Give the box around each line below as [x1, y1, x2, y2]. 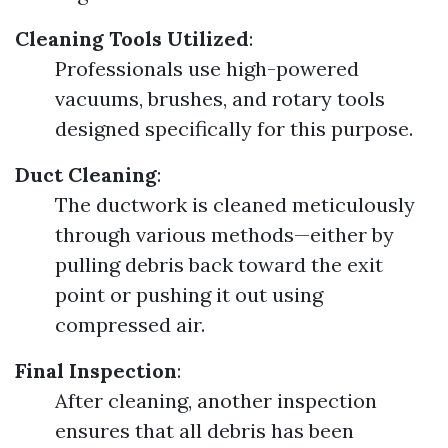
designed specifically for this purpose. [55, 116, 413, 141]
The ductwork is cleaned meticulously [55, 192, 415, 217]
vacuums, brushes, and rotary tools [55, 86, 385, 111]
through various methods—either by [55, 222, 394, 247]
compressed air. [55, 312, 205, 337]
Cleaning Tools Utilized [15, 26, 249, 51]
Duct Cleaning [15, 162, 157, 187]
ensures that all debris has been [55, 418, 354, 443]
